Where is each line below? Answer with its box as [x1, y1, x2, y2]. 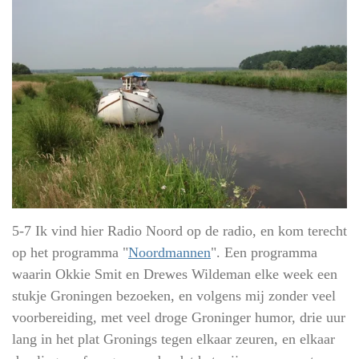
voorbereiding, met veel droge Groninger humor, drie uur [12, 309, 345, 325]
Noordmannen [128, 244, 211, 260]
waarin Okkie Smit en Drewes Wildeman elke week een [12, 265, 337, 282]
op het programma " [12, 244, 128, 260]
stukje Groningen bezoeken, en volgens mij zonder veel [12, 287, 336, 304]
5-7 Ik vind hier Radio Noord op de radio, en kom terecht [12, 222, 347, 239]
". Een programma [211, 244, 317, 260]
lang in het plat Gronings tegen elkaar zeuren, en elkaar [12, 330, 335, 347]
